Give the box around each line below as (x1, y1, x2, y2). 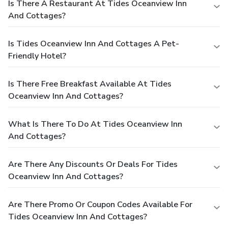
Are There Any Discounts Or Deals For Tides (8, 158, 178, 170)
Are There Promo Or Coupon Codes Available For (8, 198, 192, 210)
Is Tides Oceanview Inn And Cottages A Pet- (8, 38, 179, 49)
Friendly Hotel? (8, 50, 66, 62)
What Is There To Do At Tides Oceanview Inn (8, 118, 182, 130)
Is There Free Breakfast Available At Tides (8, 78, 172, 90)
